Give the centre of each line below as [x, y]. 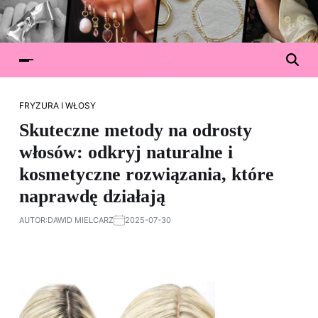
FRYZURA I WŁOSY [57, 105]
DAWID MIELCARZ [81, 220]
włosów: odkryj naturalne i [126, 152]
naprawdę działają [92, 196]
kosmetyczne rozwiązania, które [147, 174]
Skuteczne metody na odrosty [136, 130]
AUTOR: [33, 220]
